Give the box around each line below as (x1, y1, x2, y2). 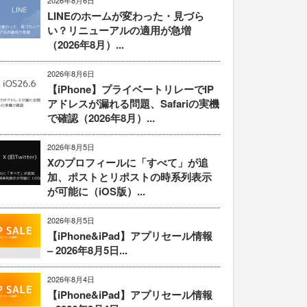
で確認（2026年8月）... (47, 110, 155, 126)
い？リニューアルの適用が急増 (47, 23, 191, 38)
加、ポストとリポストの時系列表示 (47, 169, 212, 185)
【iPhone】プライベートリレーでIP (47, 82, 214, 97)
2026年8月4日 (47, 273, 95, 285)
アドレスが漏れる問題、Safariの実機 (47, 96, 219, 112)
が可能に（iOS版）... (47, 184, 145, 199)
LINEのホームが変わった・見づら (47, 8, 204, 24)
